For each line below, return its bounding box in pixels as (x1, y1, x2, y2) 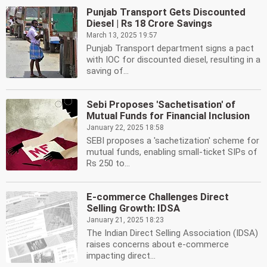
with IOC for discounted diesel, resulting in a (86, 54, 260, 65)
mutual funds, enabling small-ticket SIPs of (86, 147, 257, 157)
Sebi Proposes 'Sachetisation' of (86, 99, 235, 110)
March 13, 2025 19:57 (86, 31, 157, 39)
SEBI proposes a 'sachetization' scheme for (86, 135, 259, 146)
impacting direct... (86, 250, 156, 261)
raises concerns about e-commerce (86, 239, 229, 250)
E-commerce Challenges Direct (86, 191, 229, 203)
